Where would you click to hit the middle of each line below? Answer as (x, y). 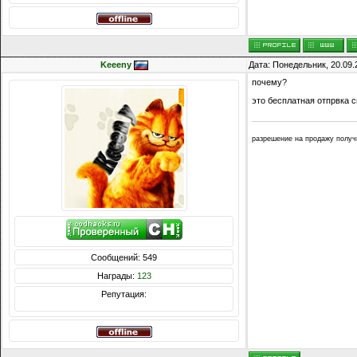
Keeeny (116, 65)
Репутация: (124, 294)
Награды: (117, 276)
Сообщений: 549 (124, 258)
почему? (269, 82)
